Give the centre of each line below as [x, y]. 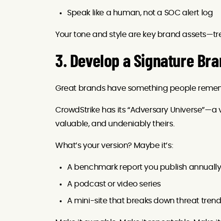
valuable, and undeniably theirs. [115, 124]
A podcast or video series [114, 184]
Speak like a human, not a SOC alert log [140, 13]
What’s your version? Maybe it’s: [114, 145]
